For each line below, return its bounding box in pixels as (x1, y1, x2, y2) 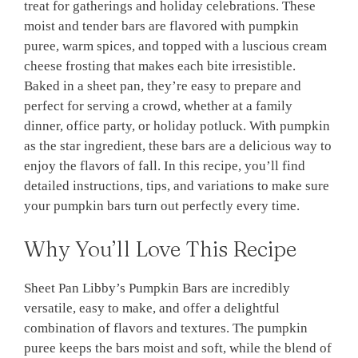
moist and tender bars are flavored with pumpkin (24, 18, 299, 34)
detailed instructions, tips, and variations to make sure (24, 178, 329, 194)
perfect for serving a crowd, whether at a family (24, 98, 292, 114)
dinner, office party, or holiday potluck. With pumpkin (24, 118, 330, 134)
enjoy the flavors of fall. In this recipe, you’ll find (24, 158, 305, 174)
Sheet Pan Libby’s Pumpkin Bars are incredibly (24, 280, 290, 296)
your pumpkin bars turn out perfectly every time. (24, 198, 300, 214)
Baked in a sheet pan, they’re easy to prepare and (24, 78, 301, 94)
